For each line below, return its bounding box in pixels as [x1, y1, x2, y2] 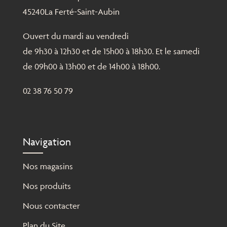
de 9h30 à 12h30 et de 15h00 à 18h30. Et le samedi [22, 46, 200, 57]
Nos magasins [22, 161, 73, 172]
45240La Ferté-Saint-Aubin [22, 7, 120, 17]
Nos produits [22, 181, 71, 192]
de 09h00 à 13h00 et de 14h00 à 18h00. [22, 61, 160, 72]
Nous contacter [22, 201, 80, 211]
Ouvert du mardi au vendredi [22, 31, 129, 42]
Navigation [22, 135, 71, 148]
